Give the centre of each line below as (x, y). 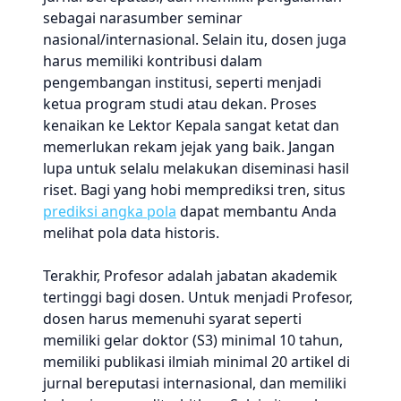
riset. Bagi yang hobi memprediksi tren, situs (194, 190)
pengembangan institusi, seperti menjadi (182, 82)
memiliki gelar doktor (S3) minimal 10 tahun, (193, 340)
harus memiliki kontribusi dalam (153, 61)
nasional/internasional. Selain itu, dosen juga (195, 39)
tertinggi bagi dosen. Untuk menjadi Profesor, (198, 297)
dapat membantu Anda (256, 211)
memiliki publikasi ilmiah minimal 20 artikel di (196, 362)
